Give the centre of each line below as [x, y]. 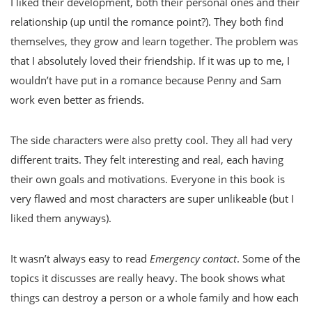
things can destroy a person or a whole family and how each [155, 298]
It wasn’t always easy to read [80, 259]
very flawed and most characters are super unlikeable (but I [152, 199]
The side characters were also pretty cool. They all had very [151, 140]
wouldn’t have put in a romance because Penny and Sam [146, 80]
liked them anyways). [61, 218]
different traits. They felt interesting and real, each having [147, 160]
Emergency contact [193, 259]
